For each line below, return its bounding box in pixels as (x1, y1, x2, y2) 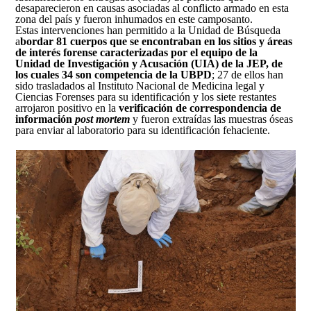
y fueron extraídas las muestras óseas (130, 113, 294, 126)
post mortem (75, 113, 131, 126)
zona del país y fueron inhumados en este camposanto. (15, 13, 253, 26)
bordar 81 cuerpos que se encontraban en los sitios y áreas (20, 35, 293, 48)
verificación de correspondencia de (119, 102, 282, 115)
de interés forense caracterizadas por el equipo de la (15, 47, 258, 59)
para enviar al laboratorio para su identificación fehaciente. (15, 124, 271, 137)
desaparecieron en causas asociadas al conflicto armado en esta (15, 2, 289, 15)
